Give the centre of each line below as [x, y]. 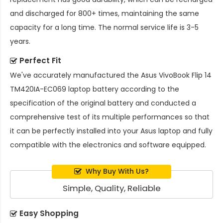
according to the [149, 89]
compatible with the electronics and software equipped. [108, 145]
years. [20, 42]
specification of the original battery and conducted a [103, 103]
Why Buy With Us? [117, 171]
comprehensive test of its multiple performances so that [110, 117]
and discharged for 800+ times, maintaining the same [105, 14]
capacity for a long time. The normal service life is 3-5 [104, 28]
